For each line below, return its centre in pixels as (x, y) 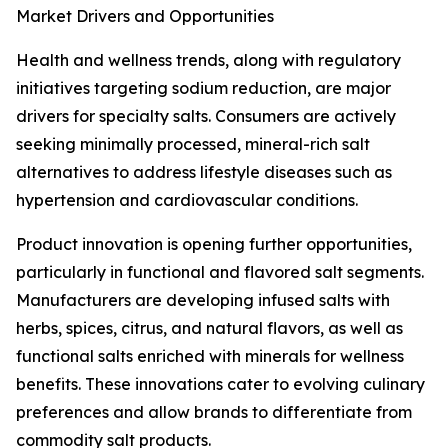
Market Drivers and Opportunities (145, 16)
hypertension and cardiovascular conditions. (187, 200)
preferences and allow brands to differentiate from (214, 412)
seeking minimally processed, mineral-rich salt (193, 144)
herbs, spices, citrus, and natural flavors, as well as (209, 328)
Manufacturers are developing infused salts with (203, 300)
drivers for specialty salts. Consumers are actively (206, 116)
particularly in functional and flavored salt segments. (220, 272)
